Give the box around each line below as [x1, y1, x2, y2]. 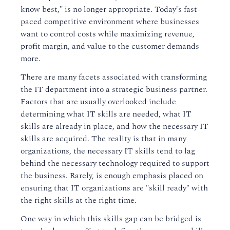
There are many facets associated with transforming [21, 71, 207, 83]
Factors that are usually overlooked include [21, 95, 176, 108]
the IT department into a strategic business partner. [21, 83, 207, 95]
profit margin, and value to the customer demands [21, 40, 199, 52]
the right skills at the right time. [21, 194, 137, 206]
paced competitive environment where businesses [21, 15, 199, 28]
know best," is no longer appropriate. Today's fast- [21, 3, 200, 15]
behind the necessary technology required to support [21, 157, 209, 169]
